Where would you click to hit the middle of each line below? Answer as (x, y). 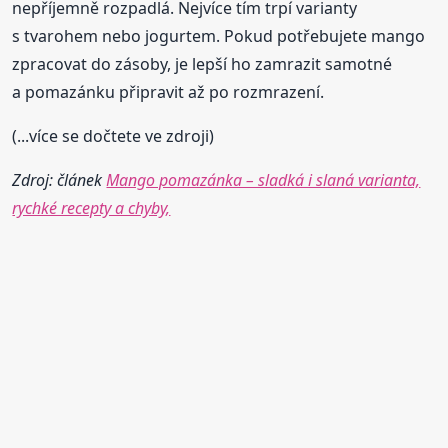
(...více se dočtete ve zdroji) (113, 136)
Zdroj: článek (59, 180)
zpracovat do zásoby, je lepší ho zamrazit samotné (202, 64)
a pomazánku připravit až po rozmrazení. (168, 92)
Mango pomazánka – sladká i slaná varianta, (263, 180)
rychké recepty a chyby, (91, 208)
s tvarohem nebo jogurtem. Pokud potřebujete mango (219, 36)
